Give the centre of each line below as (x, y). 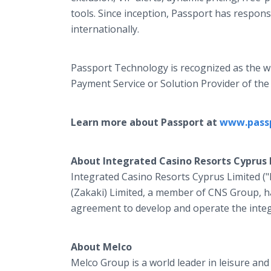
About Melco (101, 247)
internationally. (105, 29)
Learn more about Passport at (145, 122)
